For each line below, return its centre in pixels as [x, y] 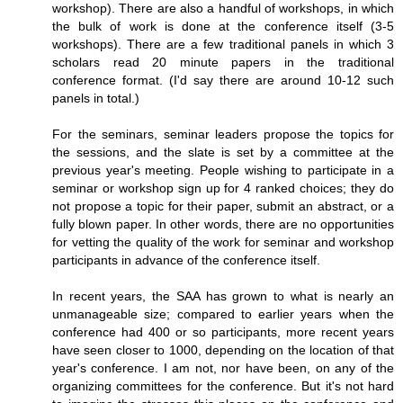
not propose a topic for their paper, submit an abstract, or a [223, 206]
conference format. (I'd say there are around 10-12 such [223, 80]
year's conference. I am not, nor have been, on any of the [223, 367]
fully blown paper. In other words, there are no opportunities [223, 224]
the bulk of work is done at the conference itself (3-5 [223, 26]
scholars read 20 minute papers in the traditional [223, 62]
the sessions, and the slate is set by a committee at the [223, 152]
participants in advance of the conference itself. [186, 260]
